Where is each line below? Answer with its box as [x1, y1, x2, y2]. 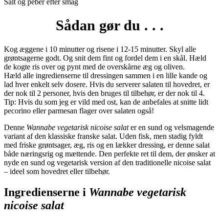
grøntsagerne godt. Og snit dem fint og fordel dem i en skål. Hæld [4, 54, 206, 63]
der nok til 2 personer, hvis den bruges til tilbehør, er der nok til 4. [4, 89, 205, 98]
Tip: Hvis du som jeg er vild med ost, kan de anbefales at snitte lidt [4, 98, 208, 107]
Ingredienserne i [4, 186, 89, 199]
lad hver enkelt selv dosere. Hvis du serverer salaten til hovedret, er [4, 80, 210, 89]
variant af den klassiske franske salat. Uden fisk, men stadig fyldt [4, 132, 203, 141]
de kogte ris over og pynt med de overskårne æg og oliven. [4, 63, 185, 71]
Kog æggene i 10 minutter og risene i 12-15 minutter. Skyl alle [4, 45, 196, 54]
